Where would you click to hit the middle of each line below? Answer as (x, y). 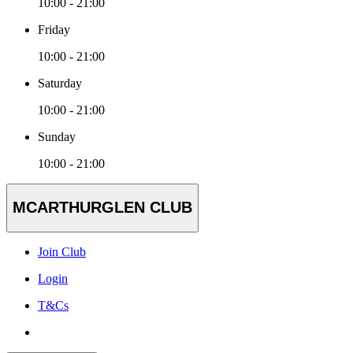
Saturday (60, 83)
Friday (54, 29)
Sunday (57, 136)
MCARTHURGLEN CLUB (102, 208)
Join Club (62, 252)
